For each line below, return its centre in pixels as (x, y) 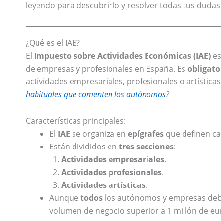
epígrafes (146, 134)
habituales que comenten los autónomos (96, 94)
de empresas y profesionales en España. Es (107, 69)
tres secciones (146, 147)
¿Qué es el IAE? (53, 43)
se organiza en (99, 134)
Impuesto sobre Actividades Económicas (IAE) (122, 56)
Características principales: (76, 121)
